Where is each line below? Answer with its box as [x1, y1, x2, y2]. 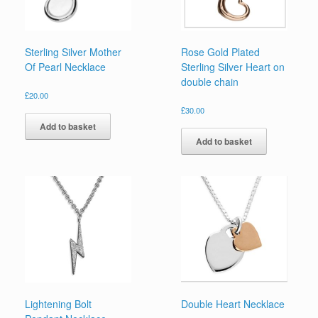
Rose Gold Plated [181, 44, 261, 59]
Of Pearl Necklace [25, 59, 106, 74]
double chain [181, 74, 239, 89]
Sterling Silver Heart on [181, 59, 285, 74]
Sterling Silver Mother [25, 44, 121, 59]
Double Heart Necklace [181, 297, 285, 312]
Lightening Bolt [25, 297, 92, 312]
